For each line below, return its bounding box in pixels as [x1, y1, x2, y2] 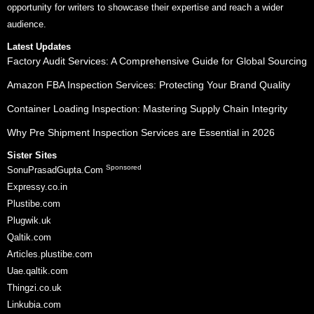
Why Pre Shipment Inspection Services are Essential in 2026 [7, 127, 275, 139]
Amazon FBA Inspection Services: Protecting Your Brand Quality [7, 79, 290, 91]
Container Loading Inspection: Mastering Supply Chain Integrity [7, 103, 287, 115]
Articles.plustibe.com [7, 249, 93, 260]
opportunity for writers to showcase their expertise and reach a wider [7, 2, 283, 13]
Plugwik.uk [7, 215, 51, 226]
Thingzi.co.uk [7, 282, 62, 294]
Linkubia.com [7, 299, 61, 310]
